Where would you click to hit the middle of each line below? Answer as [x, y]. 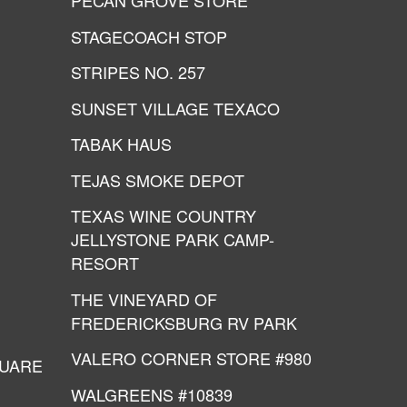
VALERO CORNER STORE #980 [191, 358]
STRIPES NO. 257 [138, 72]
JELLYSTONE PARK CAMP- [173, 239]
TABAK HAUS [121, 144]
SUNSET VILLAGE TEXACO [175, 108]
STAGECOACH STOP [149, 36]
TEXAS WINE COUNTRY [164, 215]
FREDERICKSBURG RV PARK [184, 322]
